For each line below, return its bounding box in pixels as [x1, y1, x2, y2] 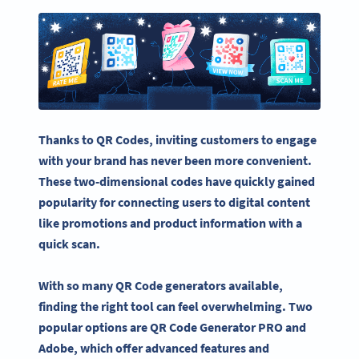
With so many [38, 277, 115, 294]
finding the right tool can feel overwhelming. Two [38, 298, 313, 315]
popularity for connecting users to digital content [38, 193, 310, 210]
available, [226, 277, 283, 294]
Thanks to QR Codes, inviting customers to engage [38, 131, 317, 147]
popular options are [38, 319, 150, 336]
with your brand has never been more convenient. [38, 151, 312, 168]
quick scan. [38, 235, 100, 252]
